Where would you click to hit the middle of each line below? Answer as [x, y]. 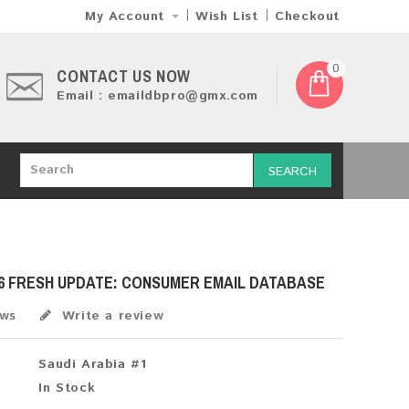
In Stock [67, 388]
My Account [124, 16]
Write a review [110, 315]
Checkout [307, 16]
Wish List [227, 16]
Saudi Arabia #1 [93, 364]
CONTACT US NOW [126, 76]
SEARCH [293, 172]
